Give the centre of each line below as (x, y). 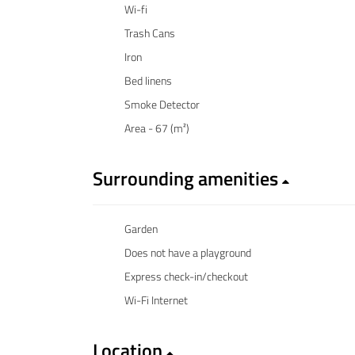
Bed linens (148, 80)
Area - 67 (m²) (157, 128)
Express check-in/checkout (186, 276)
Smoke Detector (162, 104)
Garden (141, 228)
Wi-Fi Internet (156, 300)
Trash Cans (150, 32)
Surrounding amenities (187, 178)
